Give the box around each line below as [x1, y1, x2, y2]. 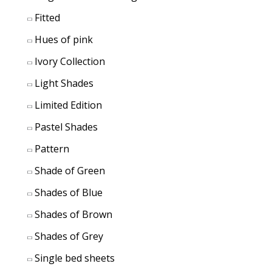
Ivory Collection [35, 54, 105, 68]
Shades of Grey [35, 229, 103, 243]
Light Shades [35, 76, 93, 90]
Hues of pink [35, 32, 93, 46]
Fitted [35, 10, 60, 24]
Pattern [35, 141, 69, 155]
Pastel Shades [35, 120, 98, 134]
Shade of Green [35, 163, 105, 177]
